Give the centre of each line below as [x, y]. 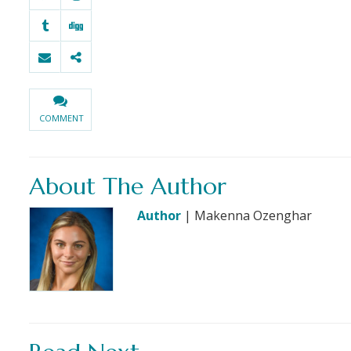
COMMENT [62, 118]
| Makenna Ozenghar [246, 216]
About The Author [128, 186]
